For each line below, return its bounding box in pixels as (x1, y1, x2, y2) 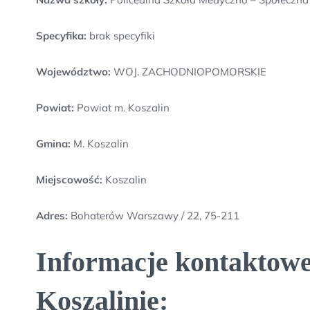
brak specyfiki (86, 29, 155, 42)
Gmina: (36, 137, 71, 150)
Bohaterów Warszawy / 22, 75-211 (71, 209, 239, 222)
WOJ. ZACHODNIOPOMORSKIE (111, 65, 266, 78)
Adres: (36, 209, 71, 222)
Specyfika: (36, 29, 86, 42)
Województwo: (36, 65, 111, 78)
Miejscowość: (36, 173, 102, 186)
